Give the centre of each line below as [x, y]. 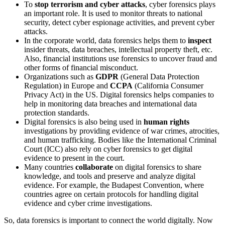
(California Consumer [168, 86]
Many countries [50, 167]
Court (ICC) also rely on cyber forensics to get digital [108, 149]
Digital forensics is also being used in [84, 122]
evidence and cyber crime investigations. [88, 203]
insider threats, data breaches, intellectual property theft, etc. [118, 50]
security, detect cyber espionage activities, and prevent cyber [119, 23]
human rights [166, 122]
